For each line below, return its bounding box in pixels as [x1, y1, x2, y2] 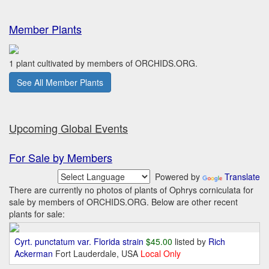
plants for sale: [9, 208, 65, 220]
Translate [225, 171, 260, 183]
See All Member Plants [17, 76, 103, 89]
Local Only [141, 247, 181, 260]
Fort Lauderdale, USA [55, 247, 141, 260]
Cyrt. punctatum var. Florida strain [14, 235, 144, 248]
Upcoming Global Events [9, 120, 128, 136]
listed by [175, 235, 208, 248]
